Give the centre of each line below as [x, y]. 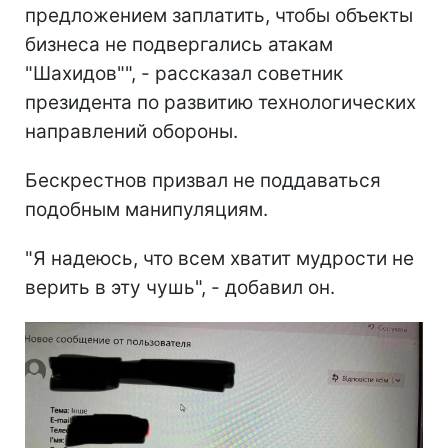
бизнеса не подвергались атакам [179, 44]
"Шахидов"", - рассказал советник [184, 73]
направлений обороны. [131, 131]
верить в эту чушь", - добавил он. [180, 287]
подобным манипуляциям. [146, 209]
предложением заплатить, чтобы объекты [219, 15]
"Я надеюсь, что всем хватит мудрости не [219, 258]
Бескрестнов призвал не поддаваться [203, 180]
